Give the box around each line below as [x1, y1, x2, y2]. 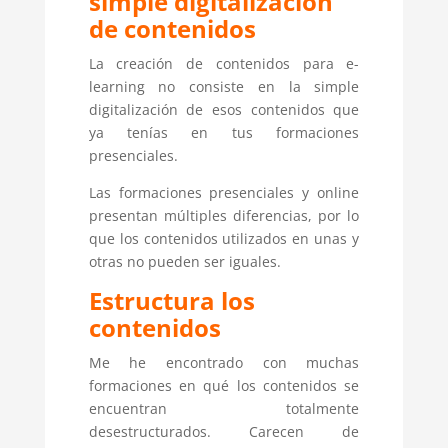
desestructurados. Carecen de [88, 422, 360, 442]
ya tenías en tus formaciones [88, 123, 360, 143]
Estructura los [88, 284, 255, 318]
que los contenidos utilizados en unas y [88, 229, 360, 249]
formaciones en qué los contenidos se [88, 376, 360, 396]
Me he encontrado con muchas [88, 353, 360, 373]
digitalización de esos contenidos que [88, 100, 360, 120]
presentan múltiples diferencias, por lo [88, 206, 360, 226]
